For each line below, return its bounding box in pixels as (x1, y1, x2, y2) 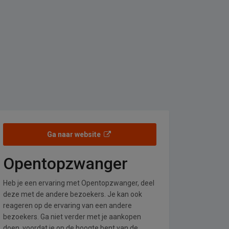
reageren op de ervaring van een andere (3, 201, 132, 210)
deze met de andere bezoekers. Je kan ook (3, 190, 142, 198)
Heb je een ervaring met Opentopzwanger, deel (3, 179, 154, 187)
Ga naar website (47, 130, 103, 139)
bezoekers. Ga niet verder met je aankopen (3, 213, 141, 221)
